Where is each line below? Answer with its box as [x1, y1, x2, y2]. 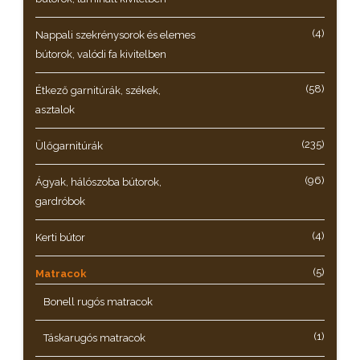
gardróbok [35, 195, 85, 207]
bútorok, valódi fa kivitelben [35, 48, 166, 60]
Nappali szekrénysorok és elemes [35, 29, 195, 41]
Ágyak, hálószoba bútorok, [35, 176, 162, 188]
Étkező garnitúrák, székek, [35, 84, 161, 96]
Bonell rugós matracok [43, 296, 153, 308]
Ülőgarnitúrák [35, 140, 103, 152]
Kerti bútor [35, 231, 85, 243]
